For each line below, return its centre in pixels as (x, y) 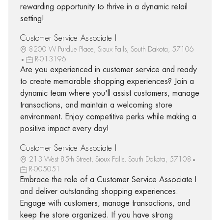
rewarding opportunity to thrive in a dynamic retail (104, 7)
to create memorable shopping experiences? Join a (107, 81)
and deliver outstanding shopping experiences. (99, 191)
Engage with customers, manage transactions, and (105, 203)
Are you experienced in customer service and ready (108, 69)
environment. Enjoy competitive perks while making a (108, 117)
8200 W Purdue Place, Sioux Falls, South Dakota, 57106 (111, 49)
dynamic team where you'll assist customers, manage (110, 93)
